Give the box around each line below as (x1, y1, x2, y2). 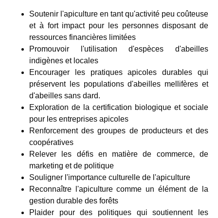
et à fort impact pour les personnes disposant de (29, 21, 208, 30)
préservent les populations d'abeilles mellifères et (29, 80, 208, 89)
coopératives (29, 138, 73, 147)
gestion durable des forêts (29, 197, 118, 205)
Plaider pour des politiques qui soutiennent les (29, 208, 208, 217)
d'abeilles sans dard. (29, 91, 100, 100)
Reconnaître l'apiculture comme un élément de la (29, 185, 208, 194)
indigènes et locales (29, 56, 98, 65)
